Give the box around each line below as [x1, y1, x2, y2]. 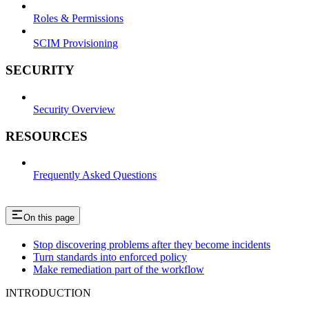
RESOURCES [6, 128, 88, 143]
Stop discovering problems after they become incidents [33, 239, 270, 251]
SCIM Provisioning [33, 37, 118, 50]
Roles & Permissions [33, 12, 123, 25]
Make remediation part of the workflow [33, 263, 204, 276]
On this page [23, 212, 74, 223]
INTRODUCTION [6, 287, 91, 299]
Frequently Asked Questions [33, 169, 157, 181]
